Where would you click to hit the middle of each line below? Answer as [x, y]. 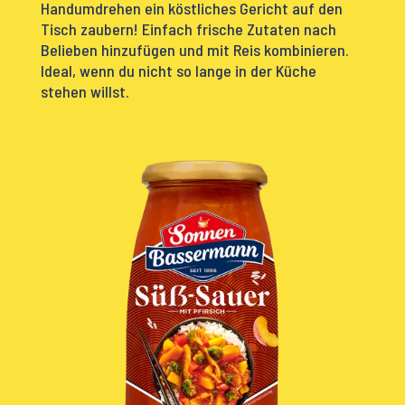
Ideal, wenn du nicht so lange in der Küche [178, 71]
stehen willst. [85, 91]
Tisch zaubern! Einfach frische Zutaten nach [188, 29]
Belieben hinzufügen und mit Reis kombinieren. [194, 50]
